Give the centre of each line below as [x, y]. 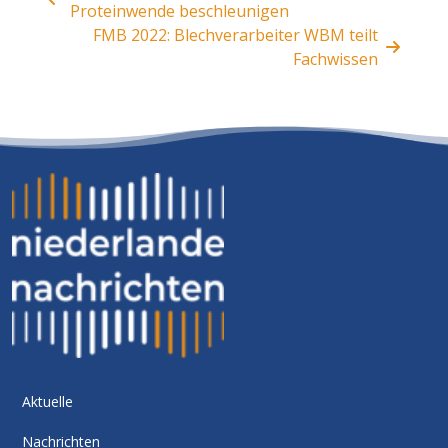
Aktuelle [47, 401]
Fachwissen [335, 58]
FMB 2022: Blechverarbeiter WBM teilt [235, 34]
